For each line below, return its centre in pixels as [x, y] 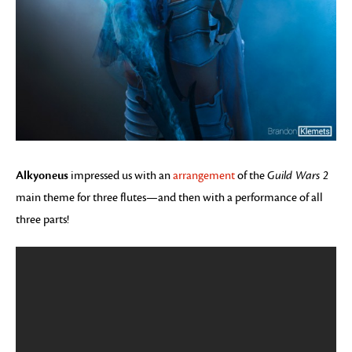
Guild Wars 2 [298, 176]
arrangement [204, 176]
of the [251, 176]
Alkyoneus [42, 176]
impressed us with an [121, 176]
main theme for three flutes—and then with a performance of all [169, 198]
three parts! [42, 220]
